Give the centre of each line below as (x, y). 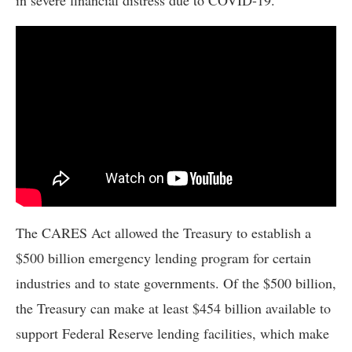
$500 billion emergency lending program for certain (163, 257)
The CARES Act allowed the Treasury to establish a (163, 232)
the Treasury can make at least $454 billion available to (173, 308)
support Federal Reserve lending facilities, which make (172, 333)
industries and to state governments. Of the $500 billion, (176, 282)
